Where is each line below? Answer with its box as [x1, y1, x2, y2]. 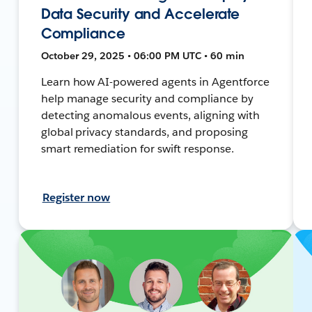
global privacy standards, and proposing [40, 124, 248, 139]
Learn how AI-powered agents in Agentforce [40, 74, 270, 89]
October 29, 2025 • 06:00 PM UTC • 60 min [40, 49, 244, 62]
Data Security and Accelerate [40, 4, 240, 23]
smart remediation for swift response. [40, 141, 234, 156]
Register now [42, 189, 111, 205]
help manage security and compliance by [40, 91, 253, 106]
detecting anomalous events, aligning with [40, 107, 260, 123]
